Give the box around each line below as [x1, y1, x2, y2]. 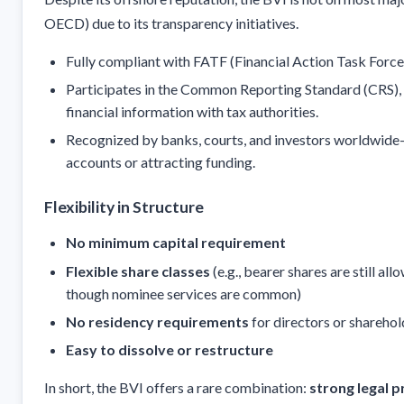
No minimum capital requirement [66, 234, 286, 252]
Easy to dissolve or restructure [66, 341, 273, 359]
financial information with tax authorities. [66, 102, 318, 120]
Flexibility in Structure [44, 197, 204, 217]
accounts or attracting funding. [66, 153, 255, 171]
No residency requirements [66, 313, 249, 331]
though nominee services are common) [66, 284, 301, 302]
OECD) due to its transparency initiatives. [44, 14, 298, 32]
